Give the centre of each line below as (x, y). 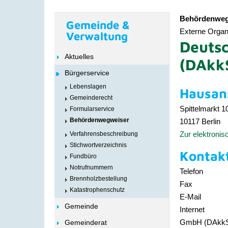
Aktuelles (79, 56)
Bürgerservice (87, 73)
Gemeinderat (86, 222)
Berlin (211, 121)
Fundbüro (83, 156)
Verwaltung (97, 36)
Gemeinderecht (91, 98)
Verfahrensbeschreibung (104, 134)
